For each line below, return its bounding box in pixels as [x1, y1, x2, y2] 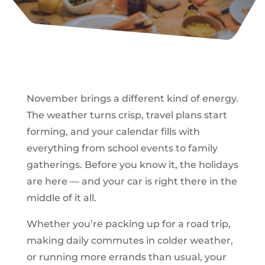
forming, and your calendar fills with [26, 125, 200, 137]
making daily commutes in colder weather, [26, 234, 233, 246]
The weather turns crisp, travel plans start [26, 109, 227, 121]
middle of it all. [26, 192, 96, 203]
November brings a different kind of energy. [26, 92, 238, 104]
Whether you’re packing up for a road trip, [26, 218, 231, 230]
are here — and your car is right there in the [26, 175, 237, 187]
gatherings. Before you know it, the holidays [26, 159, 238, 170]
